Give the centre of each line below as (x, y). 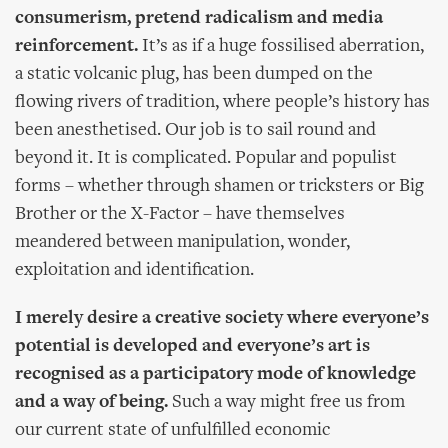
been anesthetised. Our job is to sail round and (195, 130)
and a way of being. (91, 402)
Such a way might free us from (286, 402)
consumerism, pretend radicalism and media (199, 18)
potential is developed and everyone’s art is (192, 346)
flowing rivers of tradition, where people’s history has (222, 102)
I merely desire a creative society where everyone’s (222, 318)
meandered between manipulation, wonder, (182, 242)
